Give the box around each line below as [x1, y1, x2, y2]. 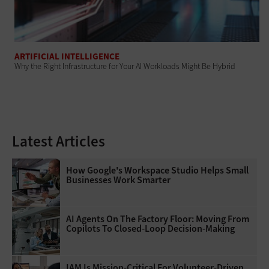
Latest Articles [12, 131, 105, 152]
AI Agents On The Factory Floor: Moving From [66, 213, 249, 226]
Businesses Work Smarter [66, 174, 171, 187]
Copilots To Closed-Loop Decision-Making [66, 222, 235, 235]
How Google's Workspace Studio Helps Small [66, 164, 249, 177]
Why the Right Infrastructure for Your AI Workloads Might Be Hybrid [14, 61, 236, 73]
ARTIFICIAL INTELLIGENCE [14, 50, 120, 63]
